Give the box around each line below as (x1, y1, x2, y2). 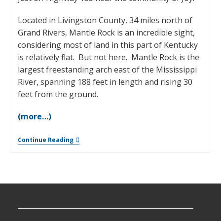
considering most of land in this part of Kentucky (17, 39, 198, 51)
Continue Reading (17, 136, 74, 145)
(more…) (17, 111, 51, 122)
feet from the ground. (17, 89, 100, 100)
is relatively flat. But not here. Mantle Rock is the (17, 52, 199, 63)
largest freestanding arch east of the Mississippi (17, 64, 197, 75)
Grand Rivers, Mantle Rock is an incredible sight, (17, 27, 195, 38)
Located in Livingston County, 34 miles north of (17, 15, 192, 26)
